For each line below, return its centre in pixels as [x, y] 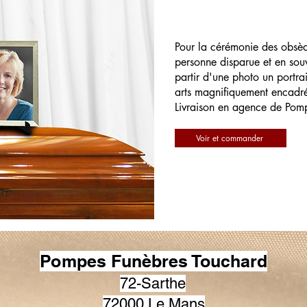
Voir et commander [229, 138]
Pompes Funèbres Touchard [153, 261]
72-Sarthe [153, 283]
